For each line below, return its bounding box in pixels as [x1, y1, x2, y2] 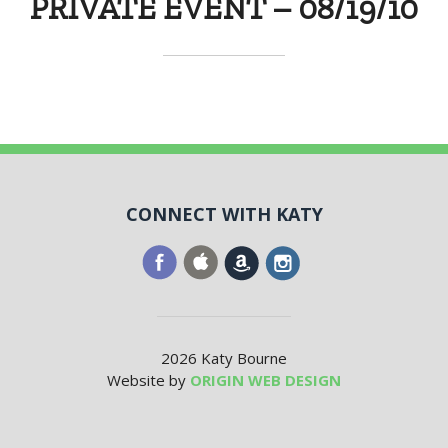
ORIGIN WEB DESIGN [190, 370, 341, 390]
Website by [107, 370, 190, 390]
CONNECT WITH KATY [125, 202, 323, 226]
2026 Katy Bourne [161, 348, 287, 368]
